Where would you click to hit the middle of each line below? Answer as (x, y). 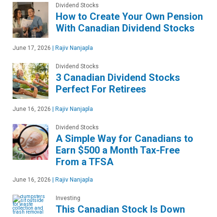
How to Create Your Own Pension (129, 17)
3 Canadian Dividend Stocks (118, 78)
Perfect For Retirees (101, 89)
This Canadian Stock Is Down (120, 209)
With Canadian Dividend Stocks (125, 28)
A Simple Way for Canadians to (124, 139)
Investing (68, 198)
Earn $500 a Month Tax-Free (118, 150)
